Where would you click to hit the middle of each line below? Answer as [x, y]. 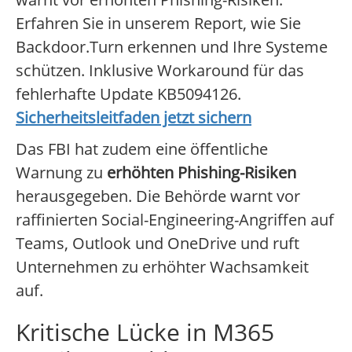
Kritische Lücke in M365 [145, 332]
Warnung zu [61, 173]
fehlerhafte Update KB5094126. [128, 94]
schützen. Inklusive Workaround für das [160, 71]
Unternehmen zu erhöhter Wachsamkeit [162, 267]
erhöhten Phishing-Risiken [202, 173]
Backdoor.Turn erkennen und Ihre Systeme [172, 47]
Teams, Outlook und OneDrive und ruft [158, 244]
